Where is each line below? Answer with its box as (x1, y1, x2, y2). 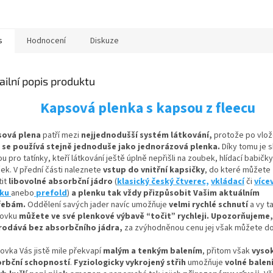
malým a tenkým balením (103, 245, 202, 258)
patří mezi (43, 129, 81, 142)
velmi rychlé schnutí (167, 199, 250, 211)
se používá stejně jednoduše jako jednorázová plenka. (2, 141, 220, 154)
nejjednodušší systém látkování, (81, 129, 214, 142)
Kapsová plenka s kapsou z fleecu (40, 97, 256, 119)
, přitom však (202, 245, 252, 258)
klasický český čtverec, (117, 175, 209, 188)
